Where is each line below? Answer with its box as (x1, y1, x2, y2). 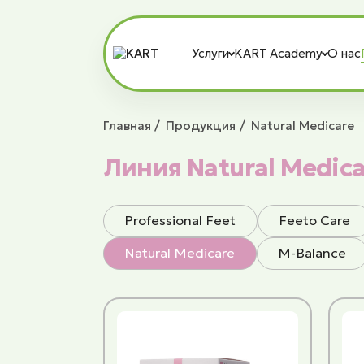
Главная (102, 117, 151, 133)
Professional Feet (124, 212, 236, 230)
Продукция (166, 117, 236, 133)
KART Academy (234, 45, 323, 62)
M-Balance (278, 245, 347, 262)
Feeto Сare (279, 212, 351, 230)
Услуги (192, 45, 230, 62)
